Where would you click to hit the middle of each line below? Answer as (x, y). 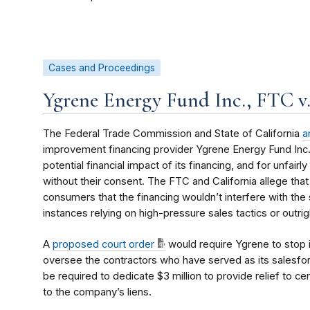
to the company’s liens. (97, 292)
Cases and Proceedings (102, 68)
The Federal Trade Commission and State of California (173, 134)
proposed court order (103, 245)
